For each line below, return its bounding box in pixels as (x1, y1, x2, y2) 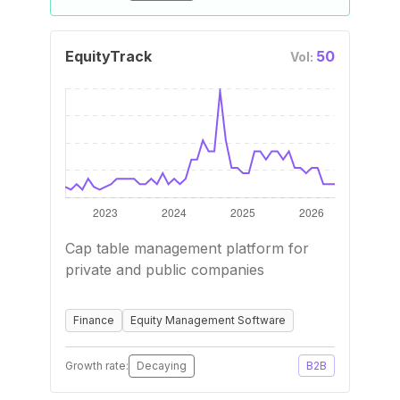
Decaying (137, 359, 187, 372)
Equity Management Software (130, 313, 286, 327)
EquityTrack (65, 47, 152, 65)
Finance (73, 313, 114, 327)
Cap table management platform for (65, 239, 309, 257)
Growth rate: (65, 359, 129, 372)
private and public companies (65, 261, 264, 279)
